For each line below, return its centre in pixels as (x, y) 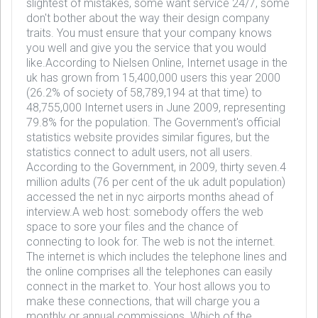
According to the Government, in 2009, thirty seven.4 (156, 167)
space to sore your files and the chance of (132, 227)
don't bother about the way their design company (148, 18)
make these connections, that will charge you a (143, 301)
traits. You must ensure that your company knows (149, 33)
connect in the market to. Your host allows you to (148, 286)
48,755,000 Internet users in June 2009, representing (156, 108)
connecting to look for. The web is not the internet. (151, 242)
